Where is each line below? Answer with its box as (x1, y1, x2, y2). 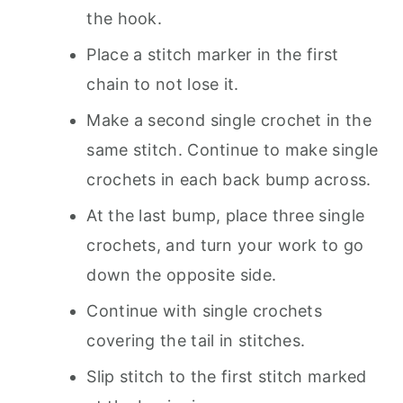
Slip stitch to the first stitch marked (86, 367, 367, 386)
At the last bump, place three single (86, 206, 365, 225)
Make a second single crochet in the (86, 111, 372, 130)
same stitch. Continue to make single (86, 140, 379, 159)
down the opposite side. (86, 265, 277, 284)
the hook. (86, 9, 163, 28)
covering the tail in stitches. (86, 331, 306, 350)
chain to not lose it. (86, 75, 239, 94)
